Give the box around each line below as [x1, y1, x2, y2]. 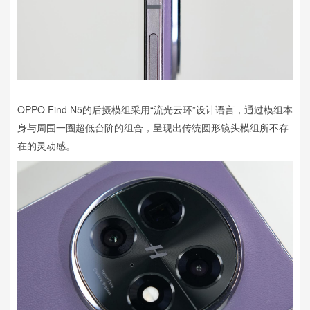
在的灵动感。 [17, 138, 75, 153]
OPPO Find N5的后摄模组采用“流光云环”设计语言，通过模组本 [17, 102, 293, 117]
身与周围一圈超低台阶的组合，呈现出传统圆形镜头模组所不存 [17, 120, 289, 135]
